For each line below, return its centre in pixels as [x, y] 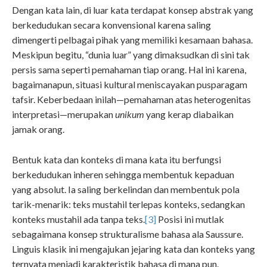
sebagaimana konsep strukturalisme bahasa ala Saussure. [128, 234]
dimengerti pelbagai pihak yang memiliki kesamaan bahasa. [132, 40]
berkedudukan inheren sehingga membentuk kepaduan [123, 175]
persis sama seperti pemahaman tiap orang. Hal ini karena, [129, 70]
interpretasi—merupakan [63, 114]
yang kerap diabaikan [189, 114]
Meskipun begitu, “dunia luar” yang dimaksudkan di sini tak [131, 55]
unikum [130, 114]
